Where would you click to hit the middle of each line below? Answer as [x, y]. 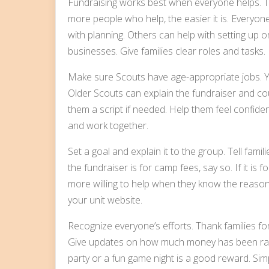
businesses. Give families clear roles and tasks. [167, 51]
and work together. [108, 125]
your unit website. [105, 200]
